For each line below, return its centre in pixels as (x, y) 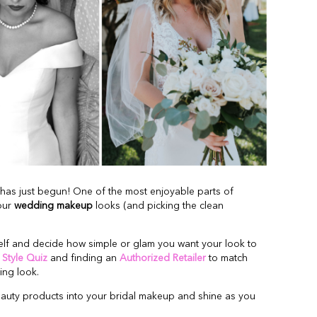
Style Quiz (25, 258)
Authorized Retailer (163, 258)
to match (227, 258)
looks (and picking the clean (158, 206)
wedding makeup (53, 206)
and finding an (83, 258)
